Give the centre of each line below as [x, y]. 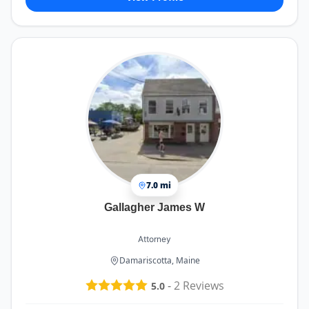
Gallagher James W [154, 208]
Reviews [202, 285]
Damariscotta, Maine [159, 261]
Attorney [154, 239]
